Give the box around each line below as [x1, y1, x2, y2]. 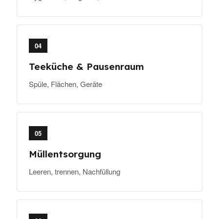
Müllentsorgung [29, 148, 101, 160]
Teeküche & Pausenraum [29, 61, 144, 73]
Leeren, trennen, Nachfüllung [29, 166, 120, 177]
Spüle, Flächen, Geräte [29, 79, 102, 89]
